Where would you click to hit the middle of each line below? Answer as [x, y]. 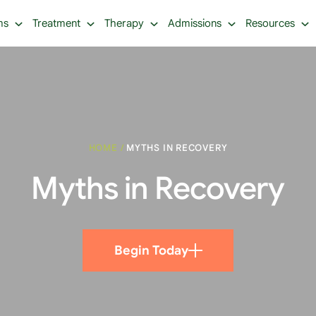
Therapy [124, 23]
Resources [270, 23]
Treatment [56, 23]
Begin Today [151, 250]
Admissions [195, 23]
